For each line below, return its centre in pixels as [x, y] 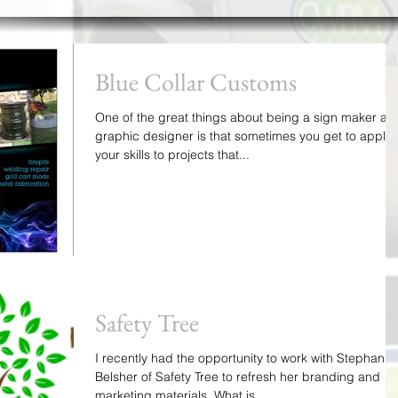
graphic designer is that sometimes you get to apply [243, 136]
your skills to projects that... [172, 155]
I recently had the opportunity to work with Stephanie [245, 358]
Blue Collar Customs [196, 82]
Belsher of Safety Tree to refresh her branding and [238, 377]
